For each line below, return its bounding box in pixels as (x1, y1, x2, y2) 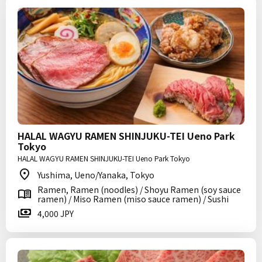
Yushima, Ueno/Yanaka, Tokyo (37, 169, 154, 181)
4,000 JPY (37, 208, 74, 219)
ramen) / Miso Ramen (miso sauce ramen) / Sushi (37, 193, 229, 205)
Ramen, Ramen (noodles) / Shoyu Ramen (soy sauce (37, 184, 241, 195)
